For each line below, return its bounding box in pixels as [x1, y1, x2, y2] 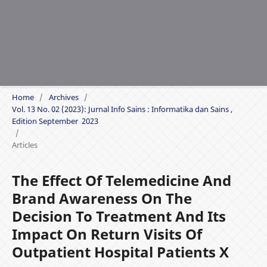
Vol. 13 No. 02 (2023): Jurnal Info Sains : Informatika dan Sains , [11, 103, 232, 114]
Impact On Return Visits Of [11, 223, 202, 244]
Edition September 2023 [11, 115, 98, 126]
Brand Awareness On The [11, 188, 192, 208]
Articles [11, 139, 38, 150]
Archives [48, 91, 79, 103]
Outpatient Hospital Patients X [11, 241, 229, 262]
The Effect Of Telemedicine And [11, 170, 231, 190]
